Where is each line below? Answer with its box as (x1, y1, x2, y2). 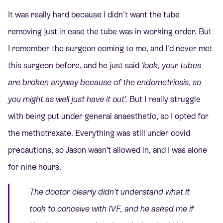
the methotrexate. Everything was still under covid (8, 128, 190, 138)
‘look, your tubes (141, 60, 201, 70)
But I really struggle (127, 94, 201, 104)
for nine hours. (8, 162, 61, 172)
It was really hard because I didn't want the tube (8, 9, 180, 19)
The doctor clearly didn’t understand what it (29, 187, 190, 197)
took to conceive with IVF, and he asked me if (29, 204, 194, 214)
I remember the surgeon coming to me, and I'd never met (8, 43, 213, 53)
